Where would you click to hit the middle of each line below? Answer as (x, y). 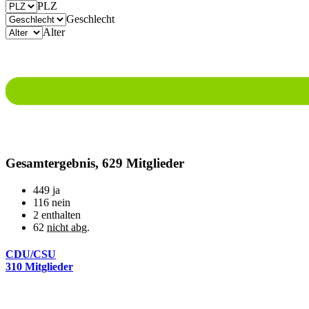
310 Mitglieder (39, 267)
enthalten (60, 215)
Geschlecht (90, 19)
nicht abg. (68, 227)
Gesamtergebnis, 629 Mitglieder (95, 163)
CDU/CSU (31, 255)
